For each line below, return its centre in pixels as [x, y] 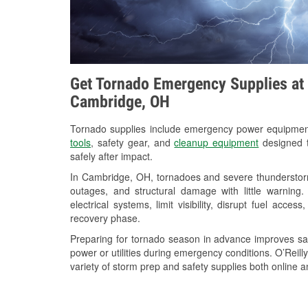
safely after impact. [111, 156]
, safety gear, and [133, 143]
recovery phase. [105, 218]
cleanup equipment [217, 143]
